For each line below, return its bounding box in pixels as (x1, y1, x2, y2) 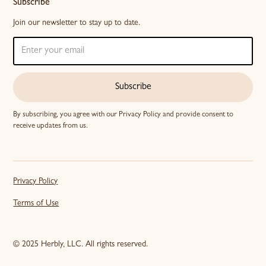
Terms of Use (13, 199, 59, 208)
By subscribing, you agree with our (13, 111, 119, 119)
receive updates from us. (13, 122, 88, 130)
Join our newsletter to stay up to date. (13, 19, 141, 27)
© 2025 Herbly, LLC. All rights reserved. (13, 240, 148, 249)
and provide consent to (161, 111, 234, 119)
